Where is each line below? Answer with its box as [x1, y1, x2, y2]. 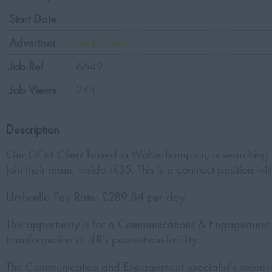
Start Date [9, 11, 56, 27]
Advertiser [9, 35, 56, 50]
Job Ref [9, 58, 44, 74]
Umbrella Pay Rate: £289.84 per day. [6, 189, 188, 205]
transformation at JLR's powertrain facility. [6, 231, 200, 247]
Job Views [9, 82, 56, 98]
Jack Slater [76, 35, 127, 50]
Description [6, 121, 59, 137]
